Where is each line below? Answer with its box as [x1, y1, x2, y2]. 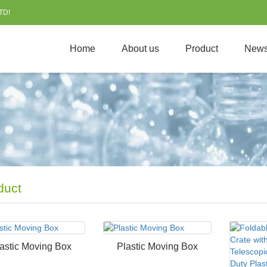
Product [185, 44, 218, 54]
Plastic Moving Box [117, 241, 198, 252]
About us [122, 44, 159, 54]
